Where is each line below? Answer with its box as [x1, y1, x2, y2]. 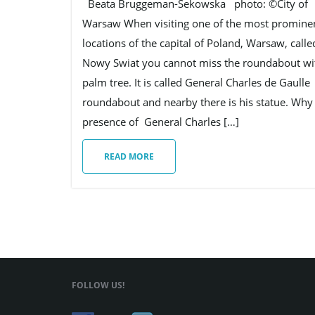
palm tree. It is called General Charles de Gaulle [82, 75, 310, 91]
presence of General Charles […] [82, 115, 239, 130]
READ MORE [104, 150, 154, 163]
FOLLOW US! [72, 279, 124, 292]
